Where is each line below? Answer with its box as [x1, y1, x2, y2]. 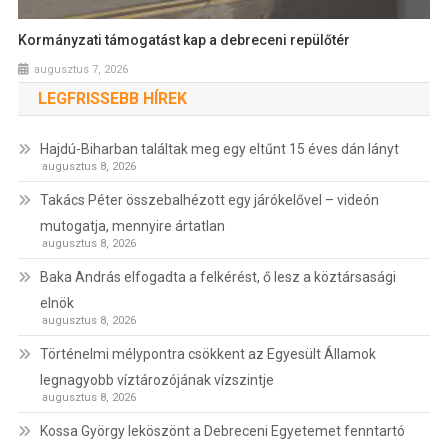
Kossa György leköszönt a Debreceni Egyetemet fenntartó [39, 423, 405, 440]
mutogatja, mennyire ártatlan [39, 218, 225, 235]
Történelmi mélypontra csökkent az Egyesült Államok [39, 346, 376, 363]
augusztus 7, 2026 [34, 63, 129, 77]
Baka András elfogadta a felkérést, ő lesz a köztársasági [39, 269, 396, 286]
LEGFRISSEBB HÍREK [37, 89, 187, 109]
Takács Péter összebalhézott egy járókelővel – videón [39, 192, 379, 209]
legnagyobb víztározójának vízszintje [39, 372, 274, 389]
